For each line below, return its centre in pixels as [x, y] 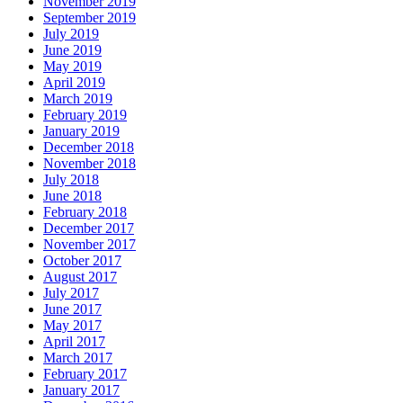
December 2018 [89, 147]
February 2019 [85, 114]
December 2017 [89, 228]
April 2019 [74, 82]
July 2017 [71, 292]
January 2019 [81, 130]
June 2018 [72, 195]
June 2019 [72, 49]
